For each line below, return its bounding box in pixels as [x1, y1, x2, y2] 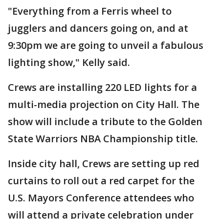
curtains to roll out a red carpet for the [8, 174, 195, 188]
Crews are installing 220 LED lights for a [8, 81, 197, 94]
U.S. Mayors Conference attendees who [8, 191, 194, 205]
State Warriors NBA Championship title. [8, 132, 198, 146]
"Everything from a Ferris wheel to [8, 4, 172, 18]
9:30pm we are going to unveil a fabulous [8, 39, 203, 52]
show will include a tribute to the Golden [8, 115, 202, 129]
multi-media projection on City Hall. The [8, 98, 199, 111]
